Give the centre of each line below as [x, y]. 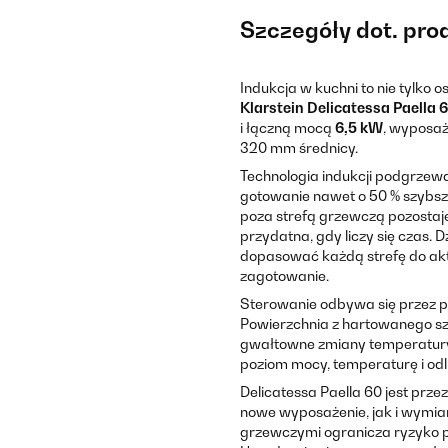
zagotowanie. [284, 275]
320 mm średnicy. [299, 147]
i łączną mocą [287, 127]
